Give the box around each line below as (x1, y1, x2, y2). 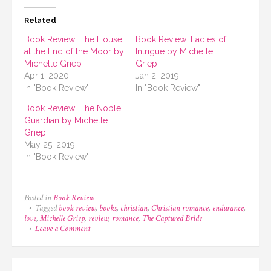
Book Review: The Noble (24, 103, 121, 113)
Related (24, 16, 56, 25)
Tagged (35, 202, 59, 214)
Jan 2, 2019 (135, 70, 179, 80)
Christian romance (151, 202, 209, 214)
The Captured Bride (142, 212, 202, 224)
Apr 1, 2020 (24, 70, 69, 80)
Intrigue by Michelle (135, 46, 213, 56)
